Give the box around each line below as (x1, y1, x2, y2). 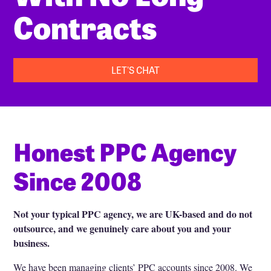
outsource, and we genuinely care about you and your (13, 221, 232, 235)
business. (13, 235, 50, 250)
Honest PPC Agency (13, 132, 238, 169)
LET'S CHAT (111, 62, 160, 77)
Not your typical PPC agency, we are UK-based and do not (13, 206, 253, 221)
